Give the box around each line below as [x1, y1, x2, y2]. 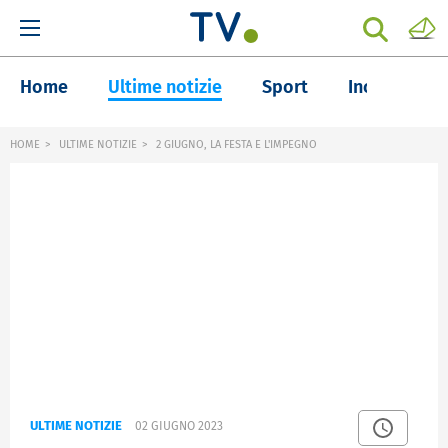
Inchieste [348, 76, 423, 98]
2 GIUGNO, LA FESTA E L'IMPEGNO [153, 138, 317, 151]
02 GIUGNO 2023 [135, 419, 223, 434]
